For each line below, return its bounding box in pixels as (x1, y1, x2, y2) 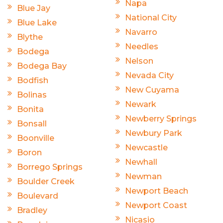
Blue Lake (17, 17, 57, 27)
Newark (125, 99, 156, 109)
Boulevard (17, 191, 58, 201)
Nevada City (125, 70, 174, 80)
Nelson (125, 56, 153, 66)
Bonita (17, 104, 44, 114)
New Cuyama (125, 85, 179, 95)
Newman (125, 171, 162, 181)
